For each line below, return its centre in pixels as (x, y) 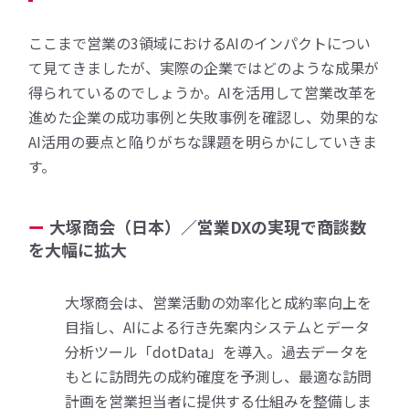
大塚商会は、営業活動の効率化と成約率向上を (219, 302)
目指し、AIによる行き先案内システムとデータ (218, 326)
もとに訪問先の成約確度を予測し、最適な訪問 (219, 376)
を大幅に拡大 (78, 249)
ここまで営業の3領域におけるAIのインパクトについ (200, 42)
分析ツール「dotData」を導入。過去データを (217, 351)
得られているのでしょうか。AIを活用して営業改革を (203, 92)
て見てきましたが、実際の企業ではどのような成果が (204, 67)
